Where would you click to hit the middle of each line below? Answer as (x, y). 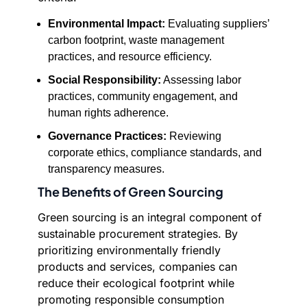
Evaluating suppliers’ (217, 24)
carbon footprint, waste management (136, 40)
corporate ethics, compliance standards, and (155, 152)
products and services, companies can (137, 267)
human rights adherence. (108, 113)
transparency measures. (106, 169)
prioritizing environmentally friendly (129, 250)
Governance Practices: (107, 136)
